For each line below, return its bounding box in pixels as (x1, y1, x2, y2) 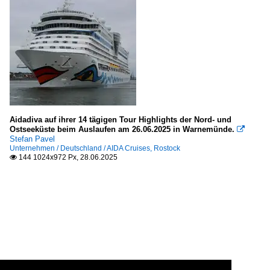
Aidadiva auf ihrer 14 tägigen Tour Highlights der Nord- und (10, 115, 231, 125)
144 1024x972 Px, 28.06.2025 (17, 153, 118, 162)
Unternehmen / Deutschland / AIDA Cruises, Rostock (10, 144, 180, 153)
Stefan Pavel (10, 134, 55, 144)
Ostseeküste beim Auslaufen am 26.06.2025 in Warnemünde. (10, 125, 234, 134)
